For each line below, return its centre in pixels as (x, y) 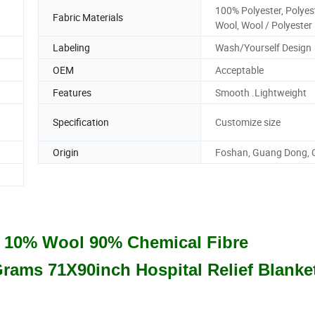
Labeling (71, 47)
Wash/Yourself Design (263, 47)
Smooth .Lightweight (261, 92)
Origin (66, 152)
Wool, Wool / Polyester (264, 25)
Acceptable (239, 70)
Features (72, 92)
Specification (81, 122)
